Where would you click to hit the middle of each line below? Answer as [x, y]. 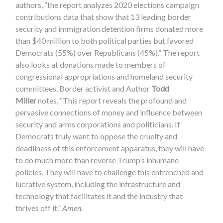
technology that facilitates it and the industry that [99, 196]
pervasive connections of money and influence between [109, 112]
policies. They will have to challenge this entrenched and [110, 172]
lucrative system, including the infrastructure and [98, 184]
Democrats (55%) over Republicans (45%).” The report [108, 52]
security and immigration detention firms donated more [110, 28]
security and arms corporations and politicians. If [98, 124]
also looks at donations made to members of [91, 64]
